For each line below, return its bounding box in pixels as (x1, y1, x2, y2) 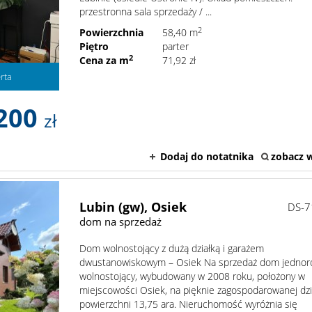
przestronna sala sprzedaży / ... (79, 5, 212, 18)
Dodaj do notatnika (160, 150, 253, 164)
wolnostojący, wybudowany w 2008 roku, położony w (79, 270, 306, 283)
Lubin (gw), (79, 198, 148, 216)
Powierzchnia (79, 26, 144, 39)
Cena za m (79, 54, 130, 67)
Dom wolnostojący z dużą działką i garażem (79, 242, 265, 256)
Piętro (79, 40, 109, 53)
